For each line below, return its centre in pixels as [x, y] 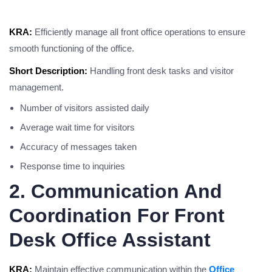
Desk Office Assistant [110, 240]
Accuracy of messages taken [78, 147]
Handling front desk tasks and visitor [161, 71]
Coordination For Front [117, 216]
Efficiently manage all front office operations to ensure [139, 32]
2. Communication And [116, 191]
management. [36, 87]
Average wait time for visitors [77, 127]
